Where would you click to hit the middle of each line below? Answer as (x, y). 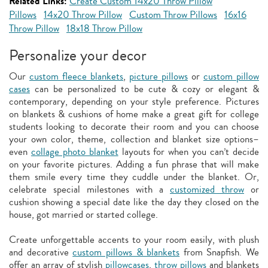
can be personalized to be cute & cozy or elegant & (144, 89)
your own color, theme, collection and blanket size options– (134, 139)
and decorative (41, 252)
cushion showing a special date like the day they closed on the (134, 202)
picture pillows (159, 76)
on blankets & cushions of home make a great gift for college (134, 114)
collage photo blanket (74, 152)
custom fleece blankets (76, 76)
